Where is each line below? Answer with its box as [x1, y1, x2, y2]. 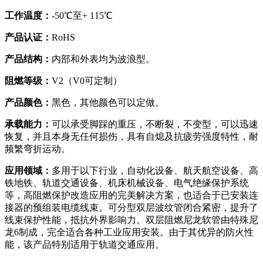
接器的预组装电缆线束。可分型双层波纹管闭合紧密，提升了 [5, 203, 258, 213]
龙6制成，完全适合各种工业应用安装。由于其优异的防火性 [5, 227, 254, 238]
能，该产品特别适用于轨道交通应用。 [5, 240, 164, 250]
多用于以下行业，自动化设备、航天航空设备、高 [52, 166, 258, 176]
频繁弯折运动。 [5, 144, 70, 154]
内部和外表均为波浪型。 [52, 54, 155, 65]
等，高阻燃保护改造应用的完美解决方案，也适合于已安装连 [5, 190, 258, 201]
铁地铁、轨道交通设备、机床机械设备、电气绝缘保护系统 [5, 178, 249, 188]
